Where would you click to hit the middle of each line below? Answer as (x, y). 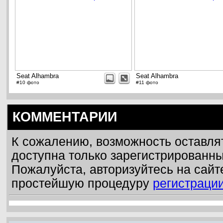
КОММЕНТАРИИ (65, 117)
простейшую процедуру (82, 184)
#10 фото (28, 83)
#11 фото (147, 83)
